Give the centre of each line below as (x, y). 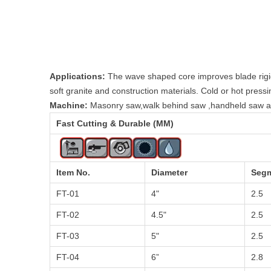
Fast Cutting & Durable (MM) (115, 123)
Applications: (77, 76)
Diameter (169, 172)
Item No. (73, 172)
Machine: (70, 105)
